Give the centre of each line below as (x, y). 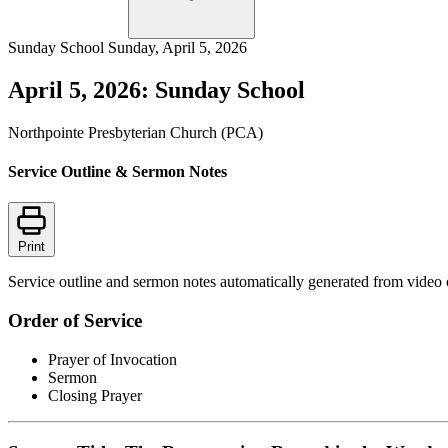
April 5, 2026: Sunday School (156, 89)
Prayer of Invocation (112, 359)
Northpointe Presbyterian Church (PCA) (135, 132)
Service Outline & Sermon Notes (117, 172)
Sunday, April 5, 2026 (177, 47)
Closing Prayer (95, 395)
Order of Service (75, 321)
